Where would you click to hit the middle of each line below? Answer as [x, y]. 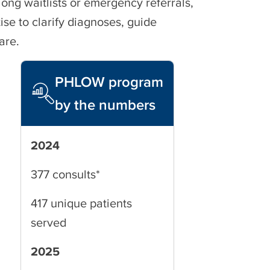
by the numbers [105, 105]
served [49, 222]
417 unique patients [81, 203]
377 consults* [65, 174]
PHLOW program [109, 82]
